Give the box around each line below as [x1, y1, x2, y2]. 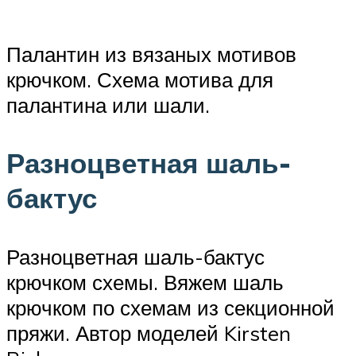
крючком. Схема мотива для [6, 67, 273, 93]
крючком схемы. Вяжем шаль [6, 269, 284, 295]
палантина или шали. [6, 92, 210, 118]
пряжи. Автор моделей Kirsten [6, 319, 291, 346]
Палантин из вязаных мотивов [6, 41, 296, 68]
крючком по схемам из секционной [6, 294, 335, 320]
